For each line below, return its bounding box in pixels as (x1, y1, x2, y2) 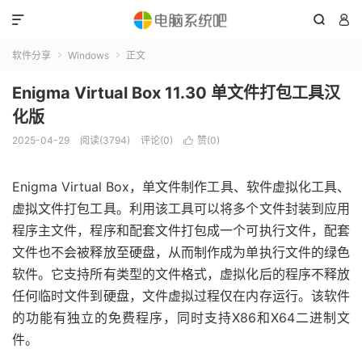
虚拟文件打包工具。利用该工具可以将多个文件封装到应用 (12, 200, 350, 217)
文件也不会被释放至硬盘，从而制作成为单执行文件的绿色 (12, 244, 350, 260)
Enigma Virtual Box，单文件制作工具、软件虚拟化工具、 (12, 179, 350, 195)
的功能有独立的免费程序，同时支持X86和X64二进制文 (12, 309, 350, 326)
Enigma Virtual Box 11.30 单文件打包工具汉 (12, 83, 340, 103)
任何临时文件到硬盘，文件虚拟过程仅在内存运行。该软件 (12, 288, 350, 304)
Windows (68, 49, 109, 61)
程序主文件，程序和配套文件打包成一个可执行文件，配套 (12, 222, 350, 238)
